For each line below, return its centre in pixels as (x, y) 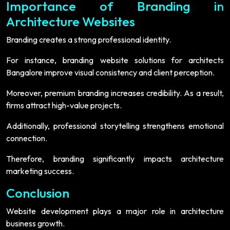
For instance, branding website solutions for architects (115, 60)
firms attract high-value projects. (64, 105)
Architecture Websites (71, 21)
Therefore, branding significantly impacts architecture (115, 158)
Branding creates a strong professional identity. (89, 39)
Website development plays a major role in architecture (115, 211)
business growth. (35, 223)
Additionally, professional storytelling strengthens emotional (115, 126)
